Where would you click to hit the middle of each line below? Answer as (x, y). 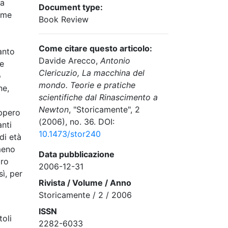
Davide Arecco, (69, 61)
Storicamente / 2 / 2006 (85, 195)
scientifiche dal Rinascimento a (98, 97)
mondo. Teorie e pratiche (87, 85)
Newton (54, 109)
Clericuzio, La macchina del (92, 73)
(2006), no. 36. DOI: (77, 122)
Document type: (71, 7)
